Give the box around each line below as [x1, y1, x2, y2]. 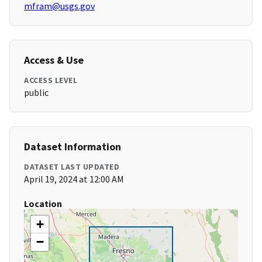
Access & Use [24, 53, 84, 67]
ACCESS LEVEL [24, 75, 77, 86]
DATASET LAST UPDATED [24, 161, 119, 173]
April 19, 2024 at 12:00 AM [24, 173, 124, 185]
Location [24, 198, 62, 210]
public [24, 87, 49, 99]
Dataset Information [24, 140, 121, 154]
